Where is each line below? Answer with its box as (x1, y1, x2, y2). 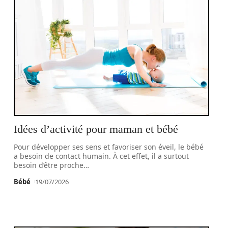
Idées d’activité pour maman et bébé (14, 123, 179, 135)
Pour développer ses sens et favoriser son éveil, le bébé (14, 142, 204, 152)
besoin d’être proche (14, 160, 84, 170)
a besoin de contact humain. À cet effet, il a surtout (14, 151, 189, 161)
